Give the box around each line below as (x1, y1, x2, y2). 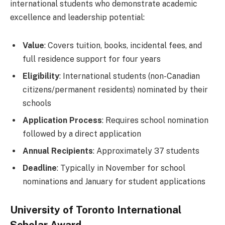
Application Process (23, 115, 102, 125)
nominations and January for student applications (23, 176, 205, 186)
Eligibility (23, 71, 59, 81)
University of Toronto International (10, 204, 181, 216)
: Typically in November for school (57, 163, 185, 173)
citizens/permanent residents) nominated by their (23, 84, 208, 94)
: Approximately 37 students (93, 146, 199, 156)
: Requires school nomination (102, 115, 208, 125)
